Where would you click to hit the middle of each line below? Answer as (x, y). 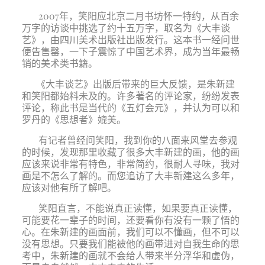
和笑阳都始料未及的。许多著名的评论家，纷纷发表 (130, 96)
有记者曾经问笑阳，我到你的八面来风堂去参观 (136, 140)
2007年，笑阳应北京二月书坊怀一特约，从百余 (137, 16)
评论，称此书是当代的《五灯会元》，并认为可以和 (130, 107)
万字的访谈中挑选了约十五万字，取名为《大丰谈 (126, 28)
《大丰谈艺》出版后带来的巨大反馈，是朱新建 (135, 84)
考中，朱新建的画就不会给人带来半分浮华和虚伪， (130, 255)
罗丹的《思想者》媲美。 (74, 119)
